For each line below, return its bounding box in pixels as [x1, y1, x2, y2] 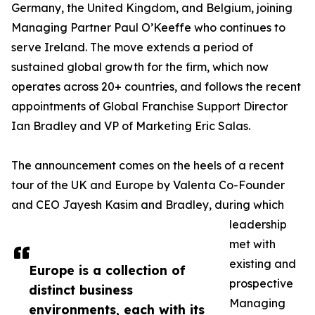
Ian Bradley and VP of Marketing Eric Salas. [11, 119, 250, 134]
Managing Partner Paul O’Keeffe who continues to [11, 20, 285, 35]
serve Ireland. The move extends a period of [11, 40, 253, 55]
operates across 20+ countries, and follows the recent [11, 79, 301, 94]
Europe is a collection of [29, 262, 186, 278]
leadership [229, 217, 287, 232]
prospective [229, 276, 293, 291]
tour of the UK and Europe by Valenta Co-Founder [11, 178, 285, 193]
